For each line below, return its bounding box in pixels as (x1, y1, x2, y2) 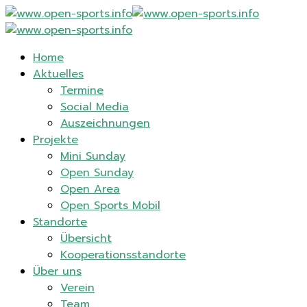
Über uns (33, 263, 82, 280)
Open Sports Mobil (60, 197, 160, 214)
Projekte (33, 132, 78, 148)
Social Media (60, 99, 129, 115)
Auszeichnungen (60, 115, 150, 132)
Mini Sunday (60, 148, 125, 164)
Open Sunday (60, 164, 134, 181)
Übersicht (60, 230, 112, 247)
